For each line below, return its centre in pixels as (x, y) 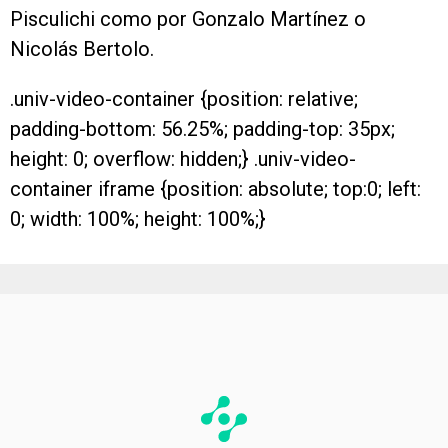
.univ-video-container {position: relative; (184, 99)
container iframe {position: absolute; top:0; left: (215, 189)
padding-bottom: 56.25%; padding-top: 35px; (202, 129)
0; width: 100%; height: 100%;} (138, 219)
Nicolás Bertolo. (82, 49)
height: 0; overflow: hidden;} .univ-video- (183, 159)
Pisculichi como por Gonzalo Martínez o (188, 19)
